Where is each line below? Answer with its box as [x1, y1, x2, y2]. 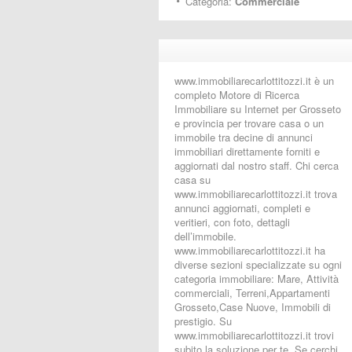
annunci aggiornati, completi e [174, 200, 310, 215]
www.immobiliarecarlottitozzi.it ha [174, 243, 325, 258]
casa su [174, 172, 211, 187]
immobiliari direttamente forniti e [174, 144, 320, 159]
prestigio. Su [174, 313, 232, 328]
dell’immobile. [174, 229, 236, 244]
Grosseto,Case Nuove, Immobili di [174, 299, 331, 314]
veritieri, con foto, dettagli [174, 214, 290, 229]
